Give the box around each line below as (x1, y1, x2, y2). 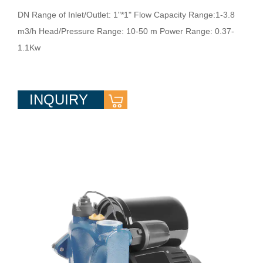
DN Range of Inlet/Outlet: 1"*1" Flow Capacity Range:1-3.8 (18, 10, 235, 20)
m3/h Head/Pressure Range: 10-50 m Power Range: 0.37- (18, 26, 234, 36)
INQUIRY (29, 92, 92, 108)
